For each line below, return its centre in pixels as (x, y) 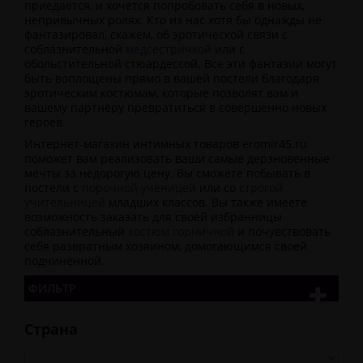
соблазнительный (76, 231)
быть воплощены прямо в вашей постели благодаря (172, 78)
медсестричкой (169, 49)
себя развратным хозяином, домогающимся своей (166, 246)
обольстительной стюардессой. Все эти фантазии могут (181, 64)
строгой (261, 188)
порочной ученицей (139, 188)
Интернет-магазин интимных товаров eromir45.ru (166, 144)
